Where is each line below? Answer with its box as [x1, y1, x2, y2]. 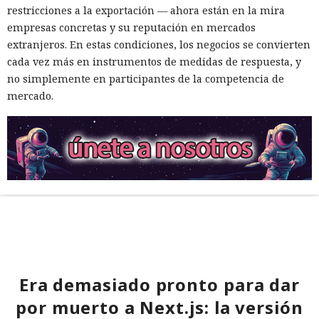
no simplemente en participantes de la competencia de [7, 71, 284, 85]
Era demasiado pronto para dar [19, 272, 300, 296]
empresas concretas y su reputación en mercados [7, 20, 256, 34]
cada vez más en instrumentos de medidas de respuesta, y [7, 54, 301, 68]
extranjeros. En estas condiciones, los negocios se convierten [7, 37, 310, 51]
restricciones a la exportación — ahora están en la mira [7, 3, 285, 17]
